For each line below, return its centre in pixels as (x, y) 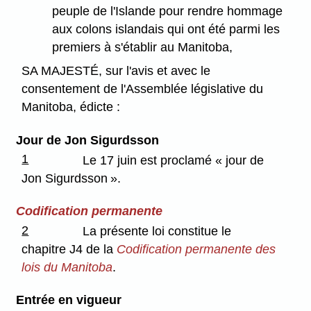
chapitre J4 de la (69, 249)
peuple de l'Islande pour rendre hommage (168, 11)
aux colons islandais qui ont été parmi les (166, 29)
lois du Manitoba (67, 267)
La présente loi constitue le (157, 231)
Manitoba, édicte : (71, 107)
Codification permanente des (196, 249)
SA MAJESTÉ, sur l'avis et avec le (116, 71)
